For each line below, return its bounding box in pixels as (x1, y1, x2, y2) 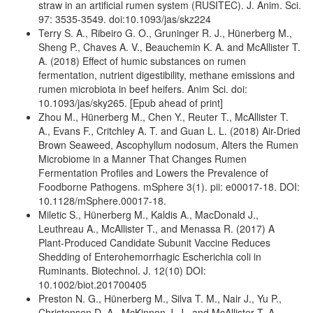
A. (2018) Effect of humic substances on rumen (38, 53, 246, 68)
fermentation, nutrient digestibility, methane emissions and (38, 67, 295, 82)
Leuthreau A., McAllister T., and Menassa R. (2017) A (38, 221, 275, 235)
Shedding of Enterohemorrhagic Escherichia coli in (38, 249, 261, 263)
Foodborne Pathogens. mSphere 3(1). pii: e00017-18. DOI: (38, 179, 300, 194)
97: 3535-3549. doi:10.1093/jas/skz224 (38, 11, 211, 26)
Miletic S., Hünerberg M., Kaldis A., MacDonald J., (38, 207, 259, 221)
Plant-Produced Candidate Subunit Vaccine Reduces (38, 235, 270, 249)
